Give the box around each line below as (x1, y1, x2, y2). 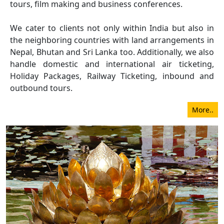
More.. (192, 105, 213, 115)
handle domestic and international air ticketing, (10, 58, 214, 70)
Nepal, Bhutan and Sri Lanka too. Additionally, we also (10, 46, 214, 58)
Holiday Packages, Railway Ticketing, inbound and (10, 70, 214, 82)
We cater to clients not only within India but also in (10, 22, 214, 34)
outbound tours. (10, 82, 72, 94)
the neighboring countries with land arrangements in (10, 34, 214, 46)
